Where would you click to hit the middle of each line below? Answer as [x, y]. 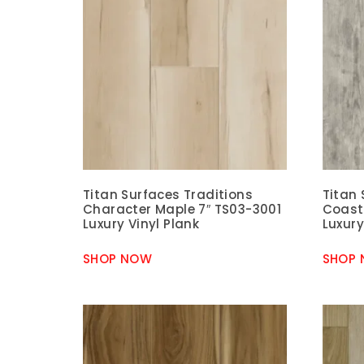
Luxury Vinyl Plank [141, 224]
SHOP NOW [118, 258]
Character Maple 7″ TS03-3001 [182, 210]
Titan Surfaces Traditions [168, 195]
